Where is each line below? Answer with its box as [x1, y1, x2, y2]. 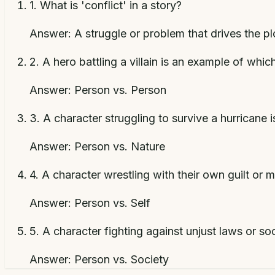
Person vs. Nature [74, 139, 165, 153]
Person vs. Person [74, 83, 166, 96]
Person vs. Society [74, 252, 169, 266]
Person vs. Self [74, 196, 150, 209]
